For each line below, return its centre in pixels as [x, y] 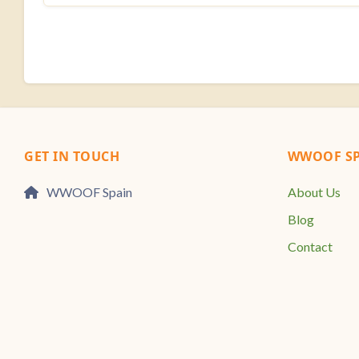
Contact [310, 247]
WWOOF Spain [89, 192]
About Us [314, 192]
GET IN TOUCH [72, 157]
